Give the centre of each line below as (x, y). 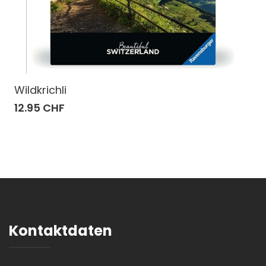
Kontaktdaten (61, 230)
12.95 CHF (39, 107)
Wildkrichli (40, 90)
